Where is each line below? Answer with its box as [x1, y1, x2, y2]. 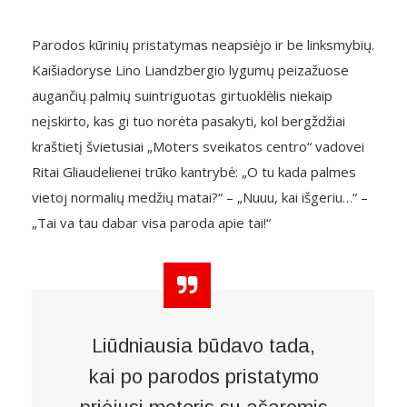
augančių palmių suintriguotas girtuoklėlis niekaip [32, 86, 333, 104]
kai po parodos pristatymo [88, 365, 319, 388]
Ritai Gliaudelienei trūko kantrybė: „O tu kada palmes [32, 163, 356, 181]
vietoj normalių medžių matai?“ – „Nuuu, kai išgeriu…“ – [32, 188, 368, 206]
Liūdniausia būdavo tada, [92, 334, 315, 357]
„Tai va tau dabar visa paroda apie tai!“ [32, 213, 271, 232]
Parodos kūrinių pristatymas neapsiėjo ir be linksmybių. [32, 35, 374, 54]
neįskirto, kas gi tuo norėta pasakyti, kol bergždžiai [32, 112, 345, 130]
